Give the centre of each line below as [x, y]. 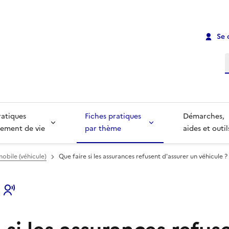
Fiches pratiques [114, 117]
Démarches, [205, 117]
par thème [103, 129]
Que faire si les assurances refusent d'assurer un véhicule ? [143, 157]
